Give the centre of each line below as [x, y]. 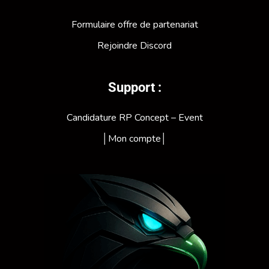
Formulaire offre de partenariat [134, 24]
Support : [134, 87]
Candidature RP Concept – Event [134, 117]
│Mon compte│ [134, 138]
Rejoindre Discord [134, 45]
